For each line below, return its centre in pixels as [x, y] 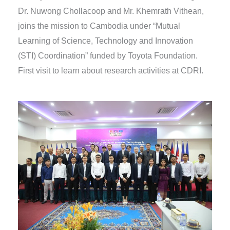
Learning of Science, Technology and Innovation [105, 41]
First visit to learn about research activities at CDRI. [110, 70]
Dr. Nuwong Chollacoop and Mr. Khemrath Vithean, [111, 11]
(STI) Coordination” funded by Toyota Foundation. [108, 55]
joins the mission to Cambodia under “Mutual [99, 26]
